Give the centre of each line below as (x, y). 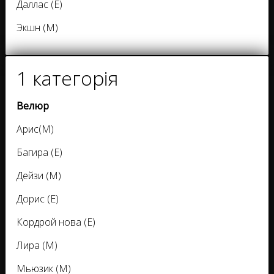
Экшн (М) (37, 28)
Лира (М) (37, 246)
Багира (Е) (39, 153)
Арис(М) (35, 129)
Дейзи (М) (39, 176)
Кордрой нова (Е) (56, 222)
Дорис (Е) (38, 199)
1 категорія (67, 78)
